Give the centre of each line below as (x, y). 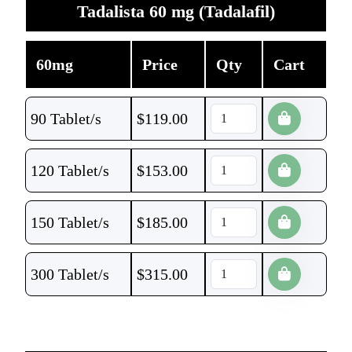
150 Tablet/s (70, 222)
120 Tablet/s (70, 170)
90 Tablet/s (66, 119)
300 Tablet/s (70, 274)
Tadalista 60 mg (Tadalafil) (176, 11)
